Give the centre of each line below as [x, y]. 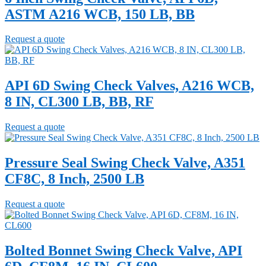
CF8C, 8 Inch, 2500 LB [75, 179]
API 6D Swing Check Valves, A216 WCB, [129, 86]
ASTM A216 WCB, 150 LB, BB [100, 14]
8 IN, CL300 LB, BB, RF [79, 102]
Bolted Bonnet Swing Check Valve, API [123, 250]
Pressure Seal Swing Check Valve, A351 [125, 163]
